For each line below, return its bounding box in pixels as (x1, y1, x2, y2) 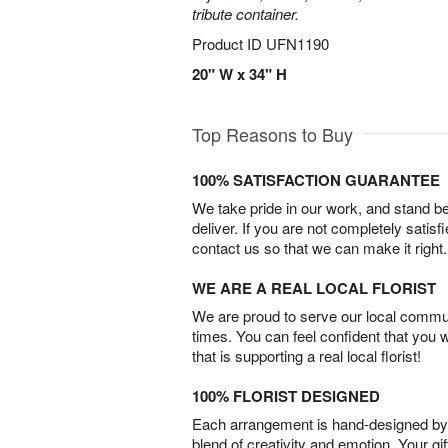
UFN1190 (266, 33, 329, 54)
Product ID (192, 33, 266, 54)
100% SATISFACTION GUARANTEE (192, 169, 440, 191)
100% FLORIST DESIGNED (192, 385, 380, 407)
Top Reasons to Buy (192, 121, 353, 147)
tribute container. (192, 3, 299, 24)
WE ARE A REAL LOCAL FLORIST (192, 277, 436, 299)
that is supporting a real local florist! (192, 345, 421, 366)
